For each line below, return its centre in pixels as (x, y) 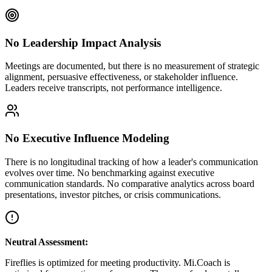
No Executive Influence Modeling (87, 138)
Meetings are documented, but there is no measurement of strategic (132, 66)
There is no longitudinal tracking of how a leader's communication (131, 161)
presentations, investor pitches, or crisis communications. (113, 194)
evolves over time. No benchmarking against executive (110, 172)
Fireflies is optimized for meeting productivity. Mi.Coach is (117, 262)
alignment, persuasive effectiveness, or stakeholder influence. (121, 77)
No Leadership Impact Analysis (83, 42)
